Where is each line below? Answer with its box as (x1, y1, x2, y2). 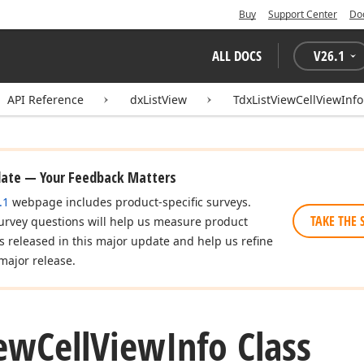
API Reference (7, 92, 84, 107)
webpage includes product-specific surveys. (9, 194, 251, 210)
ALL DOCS (212, 46, 262, 65)
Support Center (268, 7, 337, 21)
